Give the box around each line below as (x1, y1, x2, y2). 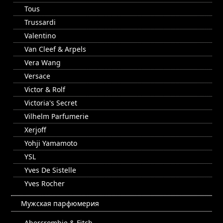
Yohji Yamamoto (24, 138, 77, 148)
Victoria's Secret (24, 98, 77, 108)
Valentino (24, 31, 56, 41)
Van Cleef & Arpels (24, 44, 86, 54)
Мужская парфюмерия (21, 199, 99, 209)
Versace (24, 71, 50, 81)
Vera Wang (24, 58, 61, 68)
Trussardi (24, 17, 56, 27)
